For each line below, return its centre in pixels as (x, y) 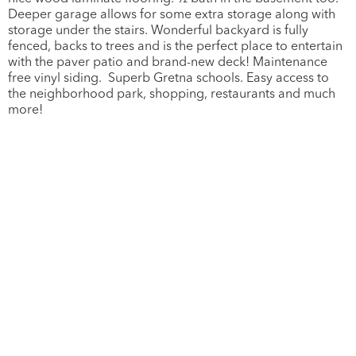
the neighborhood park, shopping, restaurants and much (172, 94)
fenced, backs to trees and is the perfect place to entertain (175, 46)
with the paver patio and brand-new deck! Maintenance (168, 62)
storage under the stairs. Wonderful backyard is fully (158, 31)
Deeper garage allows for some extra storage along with (172, 15)
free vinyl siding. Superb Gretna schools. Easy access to (168, 78)
